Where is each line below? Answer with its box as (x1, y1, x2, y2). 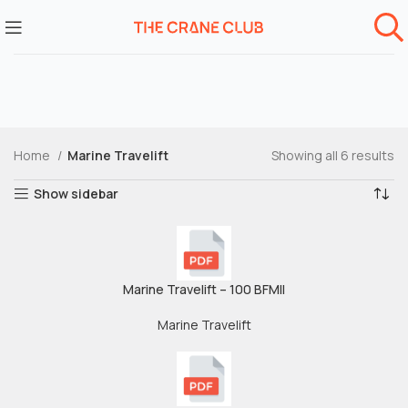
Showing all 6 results (271, 147, 394, 164)
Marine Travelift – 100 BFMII (123, 280, 285, 298)
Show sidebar (34, 185, 119, 202)
